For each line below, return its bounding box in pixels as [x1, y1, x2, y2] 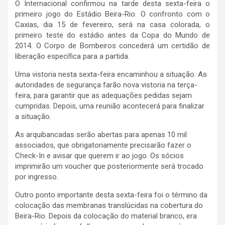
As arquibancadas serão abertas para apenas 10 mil [15, 130, 187, 140]
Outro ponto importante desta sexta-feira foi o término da [15, 190, 207, 200]
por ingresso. [15, 172, 58, 182]
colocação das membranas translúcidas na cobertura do [15, 201, 203, 210]
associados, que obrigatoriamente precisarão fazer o [15, 141, 191, 150]
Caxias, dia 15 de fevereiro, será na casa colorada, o [15, 20, 210, 30]
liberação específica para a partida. [15, 52, 130, 61]
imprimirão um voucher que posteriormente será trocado [15, 162, 203, 171]
